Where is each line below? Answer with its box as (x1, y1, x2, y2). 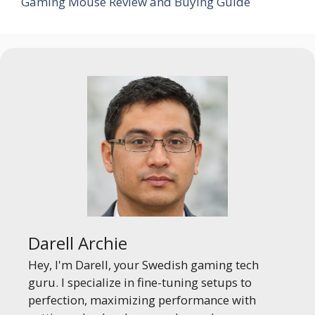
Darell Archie (28, 231, 127, 255)
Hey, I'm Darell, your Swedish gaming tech (28, 257, 259, 274)
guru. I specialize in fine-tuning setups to (28, 274, 252, 291)
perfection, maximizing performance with (28, 292, 256, 309)
